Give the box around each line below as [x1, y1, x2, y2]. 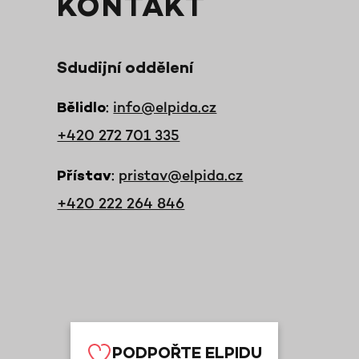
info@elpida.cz [113, 98, 217, 115]
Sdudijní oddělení [57, 59, 194, 79]
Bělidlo [57, 100, 107, 118]
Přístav [57, 168, 112, 186]
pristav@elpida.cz [119, 166, 244, 184]
